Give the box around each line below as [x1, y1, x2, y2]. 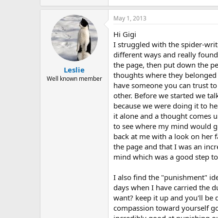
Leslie [64, 65, 85, 74]
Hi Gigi [113, 29, 136, 39]
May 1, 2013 [113, 14, 146, 22]
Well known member [46, 74, 102, 83]
